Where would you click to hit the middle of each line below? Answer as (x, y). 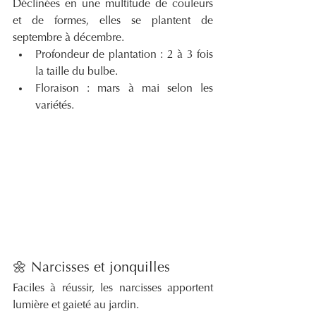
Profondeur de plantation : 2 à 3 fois (124, 55)
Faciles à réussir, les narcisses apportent (113, 289)
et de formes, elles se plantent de (113, 21)
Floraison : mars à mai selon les (124, 89)
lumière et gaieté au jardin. (76, 306)
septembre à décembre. (68, 38)
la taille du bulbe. (77, 72)
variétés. (55, 105)
